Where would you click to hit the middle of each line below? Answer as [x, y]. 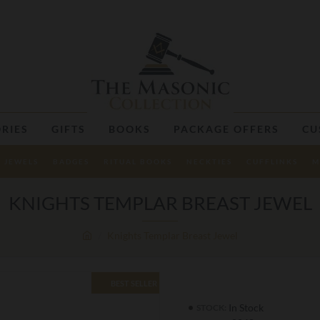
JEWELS [21, 161]
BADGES [71, 161]
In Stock [246, 307]
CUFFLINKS [272, 161]
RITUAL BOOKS [137, 161]
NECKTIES [209, 161]
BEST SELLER [134, 283]
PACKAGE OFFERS [226, 129]
